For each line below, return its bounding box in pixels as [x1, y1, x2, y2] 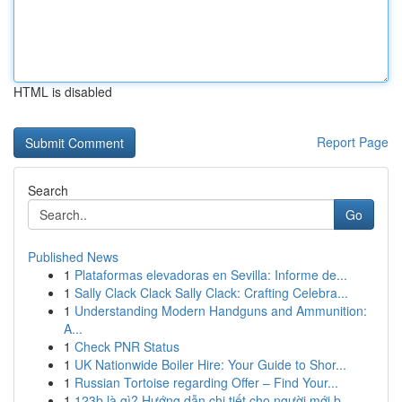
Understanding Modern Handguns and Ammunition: [74, 301, 367, 319]
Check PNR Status [74, 337, 179, 355]
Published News [28, 248, 118, 266]
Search [28, 181, 68, 199]
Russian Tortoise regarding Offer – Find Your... [74, 373, 338, 391]
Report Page [317, 133, 389, 151]
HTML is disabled [13, 83, 112, 100]
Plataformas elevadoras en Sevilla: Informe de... [74, 266, 347, 284]
